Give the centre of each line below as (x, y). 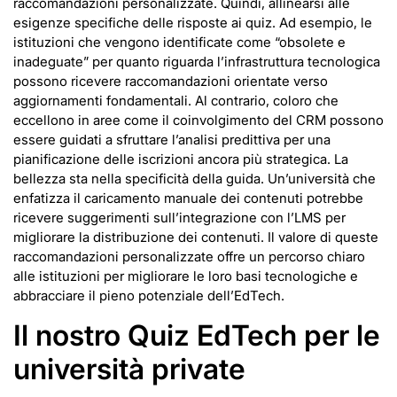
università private (129, 369)
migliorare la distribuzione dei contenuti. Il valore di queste (196, 237)
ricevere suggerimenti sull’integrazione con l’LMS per (179, 218)
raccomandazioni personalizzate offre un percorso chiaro (189, 257)
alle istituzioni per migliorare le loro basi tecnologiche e (186, 276)
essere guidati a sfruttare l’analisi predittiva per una (172, 140)
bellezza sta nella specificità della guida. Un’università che (195, 179)
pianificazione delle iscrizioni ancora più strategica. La (181, 160)
